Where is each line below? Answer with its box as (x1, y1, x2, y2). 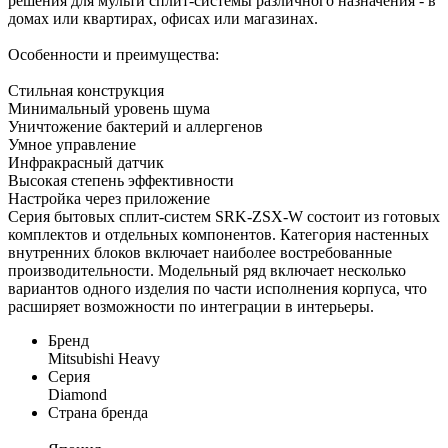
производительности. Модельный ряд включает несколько (8, 261, 406, 279)
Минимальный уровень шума (8, 99, 210, 117)
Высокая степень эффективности (8, 171, 234, 189)
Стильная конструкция (8, 81, 164, 99)
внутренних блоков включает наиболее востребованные (8, 243, 392, 261)
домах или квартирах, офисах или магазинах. (8, 9, 318, 27)
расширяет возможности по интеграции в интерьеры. (8, 297, 374, 315)
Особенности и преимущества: (8, 45, 219, 63)
